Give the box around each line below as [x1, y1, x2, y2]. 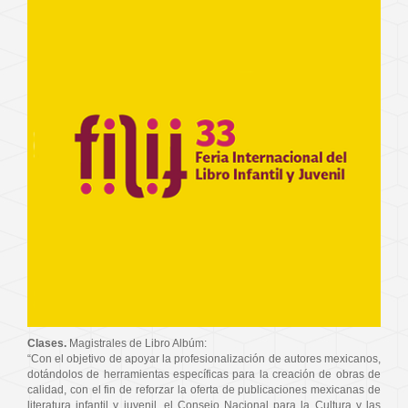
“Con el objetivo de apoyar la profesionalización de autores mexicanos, [27, 353, 381, 365]
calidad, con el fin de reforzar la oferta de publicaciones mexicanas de [27, 384, 381, 396]
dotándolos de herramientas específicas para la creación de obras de [27, 369, 381, 381]
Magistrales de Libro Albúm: [66, 338, 207, 350]
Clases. [27, 338, 66, 350]
